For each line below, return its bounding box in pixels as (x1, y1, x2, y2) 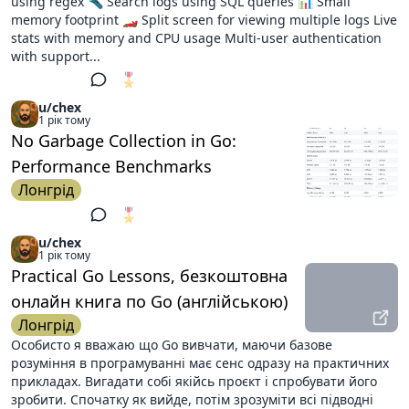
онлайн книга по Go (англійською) (11, 290, 288, 312)
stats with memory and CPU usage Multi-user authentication (11, 29, 382, 47)
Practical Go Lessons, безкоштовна (11, 265, 288, 287)
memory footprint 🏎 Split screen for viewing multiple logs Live (11, 11, 397, 28)
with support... (11, 47, 100, 65)
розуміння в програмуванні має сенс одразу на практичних (11, 354, 389, 372)
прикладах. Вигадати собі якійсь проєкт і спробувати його (11, 372, 377, 390)
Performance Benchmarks (11, 155, 212, 177)
